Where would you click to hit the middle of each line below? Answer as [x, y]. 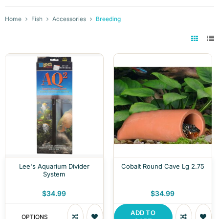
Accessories [69, 19]
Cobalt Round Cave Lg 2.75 [163, 166]
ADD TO [143, 212]
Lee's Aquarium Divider [54, 166]
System [54, 174]
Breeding [108, 19]
